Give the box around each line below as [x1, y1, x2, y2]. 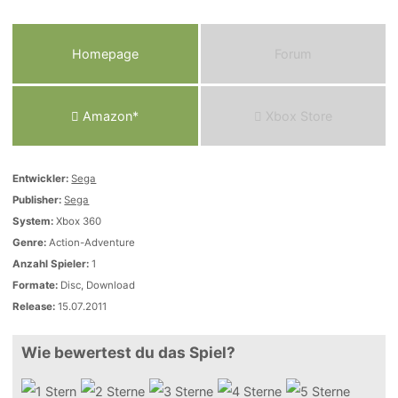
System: [12, 214, 54, 227]
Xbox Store [261, 107, 332, 123]
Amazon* [79, 107, 139, 123]
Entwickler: [12, 171, 69, 185]
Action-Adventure [46, 235, 136, 249]
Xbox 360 [53, 214, 102, 227]
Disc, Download [58, 278, 136, 291]
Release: [12, 299, 56, 313]
